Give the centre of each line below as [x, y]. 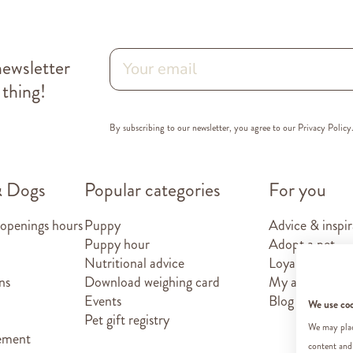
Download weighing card [152, 282]
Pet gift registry [127, 320]
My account [302, 282]
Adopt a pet [302, 244]
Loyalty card [303, 263]
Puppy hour [117, 244]
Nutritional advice [134, 263]
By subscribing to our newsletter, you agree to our [203, 127]
